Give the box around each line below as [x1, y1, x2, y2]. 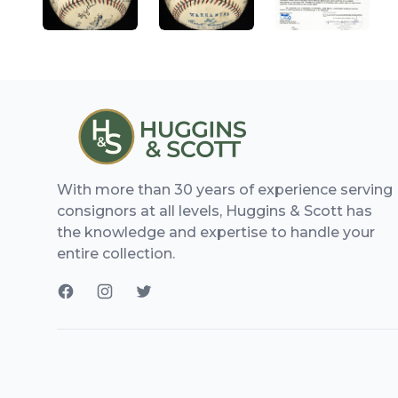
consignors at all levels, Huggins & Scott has [57, 203, 372, 220]
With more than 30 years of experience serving [57, 181, 393, 199]
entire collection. [57, 245, 175, 263]
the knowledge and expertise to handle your [57, 224, 375, 242]
